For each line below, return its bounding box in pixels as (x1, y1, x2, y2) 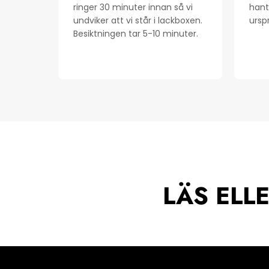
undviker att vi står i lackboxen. (73, 14, 202, 27)
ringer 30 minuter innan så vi (73, 1, 193, 14)
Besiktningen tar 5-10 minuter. (73, 28, 198, 40)
